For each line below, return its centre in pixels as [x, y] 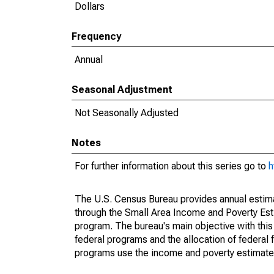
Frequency [96, 36]
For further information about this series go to [172, 166]
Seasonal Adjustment [122, 90]
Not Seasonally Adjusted [127, 113]
